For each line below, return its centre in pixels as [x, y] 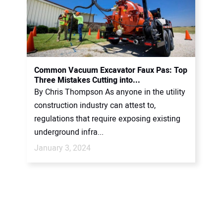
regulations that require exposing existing [107, 119]
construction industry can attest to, [95, 106]
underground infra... [69, 132]
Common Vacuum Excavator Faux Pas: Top [111, 70]
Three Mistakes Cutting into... [87, 80]
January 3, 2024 [62, 148]
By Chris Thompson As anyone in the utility [110, 92]
